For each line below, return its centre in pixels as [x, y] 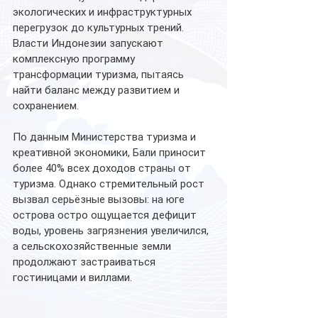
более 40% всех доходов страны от [103, 168]
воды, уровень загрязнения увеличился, [112, 231]
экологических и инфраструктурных [104, 12]
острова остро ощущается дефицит [106, 215]
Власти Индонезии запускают [89, 43]
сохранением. [46, 106]
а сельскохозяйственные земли [93, 246]
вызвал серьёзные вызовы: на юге [100, 199]
